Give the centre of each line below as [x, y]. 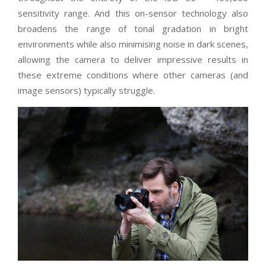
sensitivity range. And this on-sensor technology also [133, 13]
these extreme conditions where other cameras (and [133, 75]
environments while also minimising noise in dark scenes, [133, 44]
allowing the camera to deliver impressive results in [133, 59]
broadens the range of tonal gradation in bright [133, 28]
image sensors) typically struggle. [86, 90]
